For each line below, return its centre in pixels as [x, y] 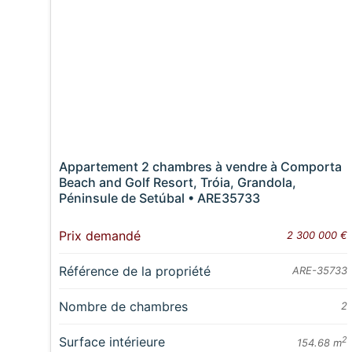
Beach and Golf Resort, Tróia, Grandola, [178, 183]
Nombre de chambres [124, 307]
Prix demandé [100, 236]
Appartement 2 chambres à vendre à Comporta [201, 167]
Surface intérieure [112, 342]
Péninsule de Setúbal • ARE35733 [160, 198]
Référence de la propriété [135, 271]
